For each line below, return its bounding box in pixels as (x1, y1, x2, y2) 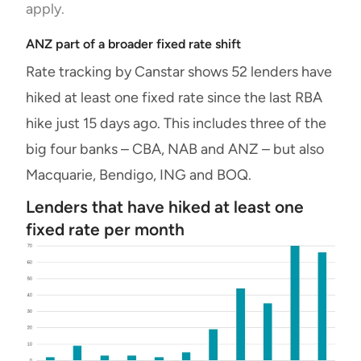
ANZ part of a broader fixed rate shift (26, 35, 241, 52)
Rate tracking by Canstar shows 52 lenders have (26, 62, 332, 81)
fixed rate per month (26, 218, 185, 239)
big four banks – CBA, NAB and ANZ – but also (26, 139, 324, 158)
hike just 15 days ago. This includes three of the (26, 114, 326, 132)
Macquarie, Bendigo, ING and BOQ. (26, 165, 251, 184)
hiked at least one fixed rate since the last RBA (26, 88, 322, 106)
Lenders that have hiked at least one (26, 196, 304, 217)
